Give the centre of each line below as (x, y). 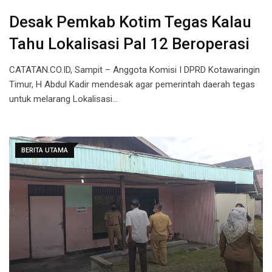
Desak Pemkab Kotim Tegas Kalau (130, 22)
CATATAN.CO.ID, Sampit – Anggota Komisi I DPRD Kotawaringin (134, 70)
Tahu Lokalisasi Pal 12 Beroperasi (129, 44)
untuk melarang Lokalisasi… (63, 99)
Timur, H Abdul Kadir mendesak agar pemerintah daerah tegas (132, 85)
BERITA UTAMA (45, 151)
